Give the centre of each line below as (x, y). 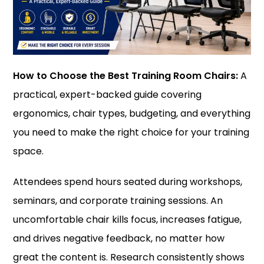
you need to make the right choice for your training (131, 132)
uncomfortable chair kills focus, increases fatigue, (128, 220)
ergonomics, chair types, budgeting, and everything (132, 113)
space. (29, 151)
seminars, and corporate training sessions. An (118, 201)
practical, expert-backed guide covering (108, 95)
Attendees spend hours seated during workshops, (128, 182)
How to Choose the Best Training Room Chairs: (126, 76)
